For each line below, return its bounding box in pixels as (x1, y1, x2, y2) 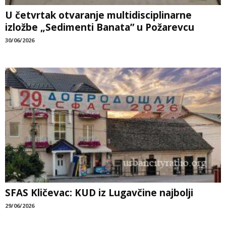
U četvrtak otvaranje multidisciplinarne (5, 8, 192, 22)
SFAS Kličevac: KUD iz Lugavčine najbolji (5, 186, 193, 199)
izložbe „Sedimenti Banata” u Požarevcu (5, 20, 194, 34)
